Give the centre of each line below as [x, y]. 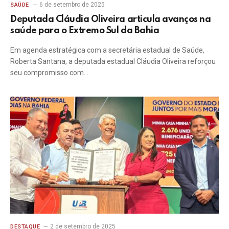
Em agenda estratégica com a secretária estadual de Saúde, [107, 50]
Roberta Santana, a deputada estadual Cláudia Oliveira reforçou [113, 61]
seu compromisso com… [49, 72]
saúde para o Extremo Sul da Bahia [85, 30]
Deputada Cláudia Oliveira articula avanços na [111, 19]
